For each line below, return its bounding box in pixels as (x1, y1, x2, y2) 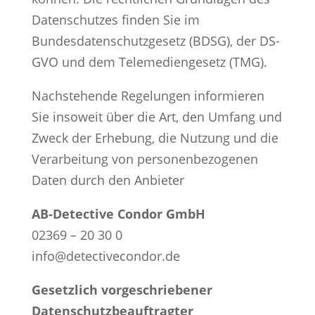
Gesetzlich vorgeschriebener (31, 281, 212, 298)
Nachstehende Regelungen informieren (31, 86, 264, 104)
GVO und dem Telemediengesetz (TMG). (31, 53, 267, 70)
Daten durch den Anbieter (31, 171, 184, 188)
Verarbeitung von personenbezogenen (31, 150, 258, 167)
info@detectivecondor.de (31, 247, 180, 264)
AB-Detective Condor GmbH (31, 205, 205, 222)
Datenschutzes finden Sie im (31, 11, 200, 28)
